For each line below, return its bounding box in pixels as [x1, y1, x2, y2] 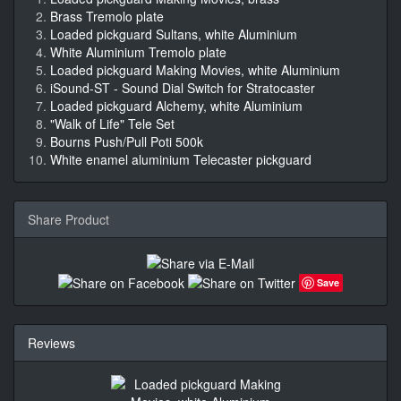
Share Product [28, 210, 109, 229]
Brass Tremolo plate [50, 7, 164, 26]
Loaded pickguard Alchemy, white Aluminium [50, 97, 303, 115]
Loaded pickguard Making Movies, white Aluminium [50, 61, 340, 80]
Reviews [28, 333, 75, 352]
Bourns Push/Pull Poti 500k [50, 132, 203, 151]
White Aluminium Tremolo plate [50, 43, 226, 62]
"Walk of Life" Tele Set [50, 115, 175, 133]
